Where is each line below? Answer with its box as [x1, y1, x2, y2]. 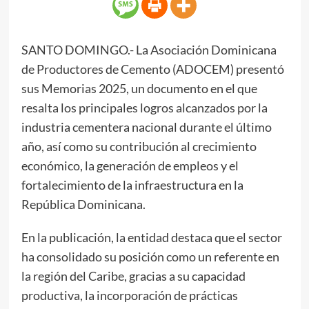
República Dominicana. [21, 196, 146, 212]
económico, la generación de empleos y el [21, 157, 239, 173]
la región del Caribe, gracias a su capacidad [21, 268, 246, 283]
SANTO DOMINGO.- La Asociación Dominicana [21, 41, 277, 57]
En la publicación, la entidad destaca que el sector [21, 229, 282, 245]
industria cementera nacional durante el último [21, 119, 272, 134]
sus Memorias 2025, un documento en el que [21, 80, 257, 96]
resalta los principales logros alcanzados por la [21, 99, 268, 115]
